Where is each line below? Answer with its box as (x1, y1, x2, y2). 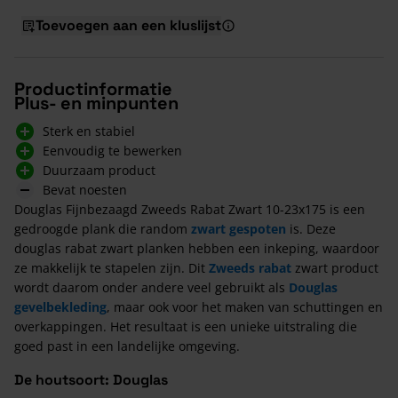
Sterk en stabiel (43, 122, 135, 139)
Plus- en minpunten (14, 91, 179, 115)
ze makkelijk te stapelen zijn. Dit (14, 259, 209, 276)
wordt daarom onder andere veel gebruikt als (14, 278, 289, 296)
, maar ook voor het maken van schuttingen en (107, 298, 383, 315)
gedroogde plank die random (14, 219, 191, 237)
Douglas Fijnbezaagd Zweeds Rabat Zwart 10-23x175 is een (14, 200, 365, 218)
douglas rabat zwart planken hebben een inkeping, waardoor (14, 239, 379, 257)
